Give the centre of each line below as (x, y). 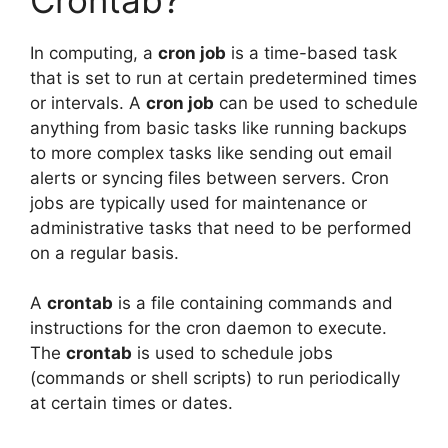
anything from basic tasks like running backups (218, 127)
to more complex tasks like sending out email (211, 152)
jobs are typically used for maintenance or (198, 202)
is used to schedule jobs (232, 353)
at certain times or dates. (131, 403)
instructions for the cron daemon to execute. (208, 328)
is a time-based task (311, 52)
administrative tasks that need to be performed (221, 227)
